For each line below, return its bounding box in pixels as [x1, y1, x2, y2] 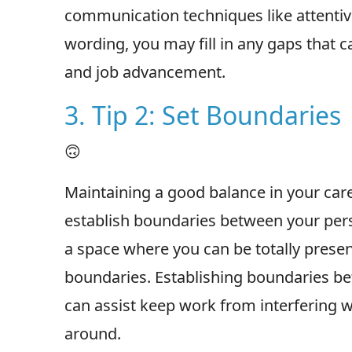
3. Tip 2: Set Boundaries [64, 97, 341, 132]
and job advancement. [64, 60, 225, 82]
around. [64, 322, 121, 344]
